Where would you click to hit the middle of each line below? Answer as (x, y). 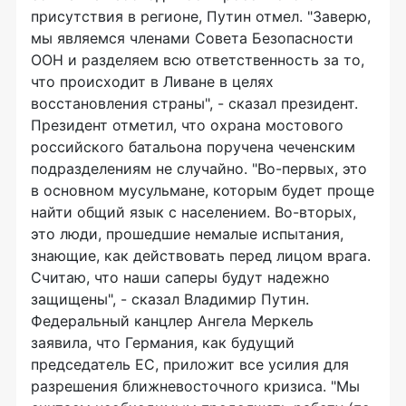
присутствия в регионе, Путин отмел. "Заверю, (201, 16)
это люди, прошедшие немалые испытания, (187, 234)
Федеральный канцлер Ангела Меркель (172, 321)
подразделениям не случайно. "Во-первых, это (199, 169)
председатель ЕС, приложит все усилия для (190, 364)
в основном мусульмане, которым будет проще (203, 190)
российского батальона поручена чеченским (193, 147)
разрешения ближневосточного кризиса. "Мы (195, 386)
